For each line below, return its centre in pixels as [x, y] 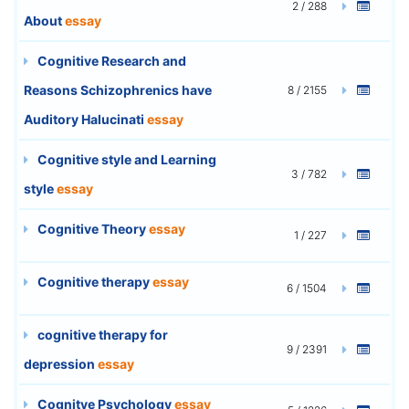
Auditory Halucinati [85, 119]
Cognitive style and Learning [126, 159]
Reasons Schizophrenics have [118, 89]
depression [61, 363]
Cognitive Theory [92, 228]
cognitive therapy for [101, 334]
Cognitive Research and [110, 60]
